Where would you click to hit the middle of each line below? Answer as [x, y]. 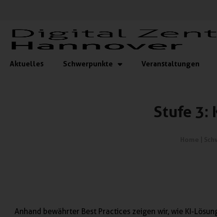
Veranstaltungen [170, 64]
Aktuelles [27, 64]
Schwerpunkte [88, 64]
